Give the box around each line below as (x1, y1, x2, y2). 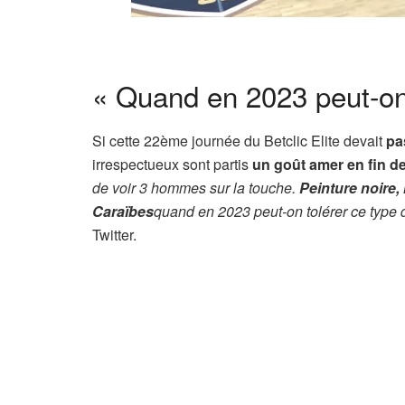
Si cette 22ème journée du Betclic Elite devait (92, 130, 386, 152)
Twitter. (92, 224, 137, 246)
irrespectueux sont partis (92, 154, 252, 175)
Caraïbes (92, 201, 154, 222)
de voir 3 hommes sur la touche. (92, 177, 299, 199)
